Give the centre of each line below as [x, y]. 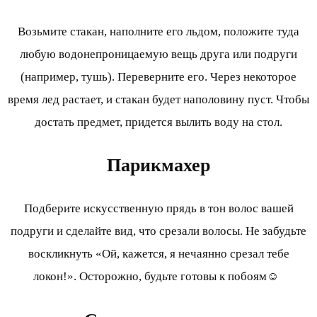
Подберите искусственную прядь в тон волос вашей [158, 209]
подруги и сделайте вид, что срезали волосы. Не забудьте [158, 231]
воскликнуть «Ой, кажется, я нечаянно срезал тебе [158, 254]
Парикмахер [158, 166]
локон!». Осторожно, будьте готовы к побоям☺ [158, 277]
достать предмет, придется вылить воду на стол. [158, 122]
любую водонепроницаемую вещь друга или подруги [158, 54]
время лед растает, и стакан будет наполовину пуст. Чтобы [158, 100]
